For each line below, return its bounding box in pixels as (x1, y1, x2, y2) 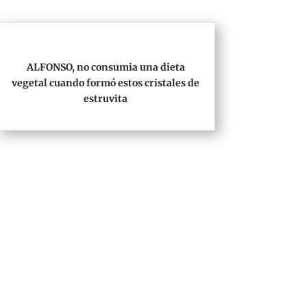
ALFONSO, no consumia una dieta (26, 61, 185, 74)
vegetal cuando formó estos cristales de (12, 77, 200, 90)
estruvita (84, 93, 128, 106)
